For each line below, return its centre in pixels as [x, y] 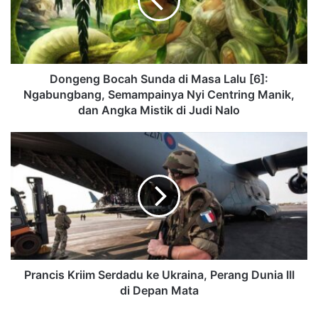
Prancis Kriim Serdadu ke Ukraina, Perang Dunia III [159, 274]
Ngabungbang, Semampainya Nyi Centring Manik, [159, 94]
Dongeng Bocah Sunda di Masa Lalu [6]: [159, 78]
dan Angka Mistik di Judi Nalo [159, 110]
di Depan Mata [159, 290]
